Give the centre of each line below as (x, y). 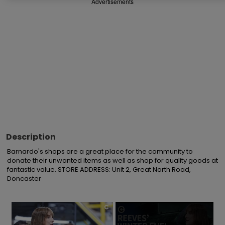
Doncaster (24, 179)
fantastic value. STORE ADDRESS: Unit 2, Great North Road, (99, 170)
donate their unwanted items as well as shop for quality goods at (113, 160)
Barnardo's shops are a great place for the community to (100, 151)
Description (31, 137)
